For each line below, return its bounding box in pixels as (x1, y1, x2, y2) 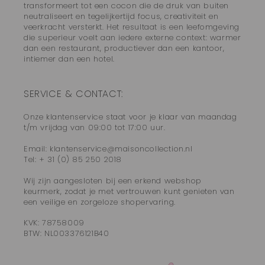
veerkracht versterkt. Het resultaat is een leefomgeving (24, 21, 240, 33)
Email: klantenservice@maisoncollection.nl (24, 143, 193, 154)
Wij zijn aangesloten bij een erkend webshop (24, 174, 202, 186)
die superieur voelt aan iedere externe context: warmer (24, 32, 241, 44)
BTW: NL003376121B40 (24, 228, 109, 239)
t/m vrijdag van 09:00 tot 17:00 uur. (24, 122, 166, 134)
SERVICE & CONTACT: (24, 87, 123, 101)
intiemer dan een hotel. (24, 53, 115, 65)
